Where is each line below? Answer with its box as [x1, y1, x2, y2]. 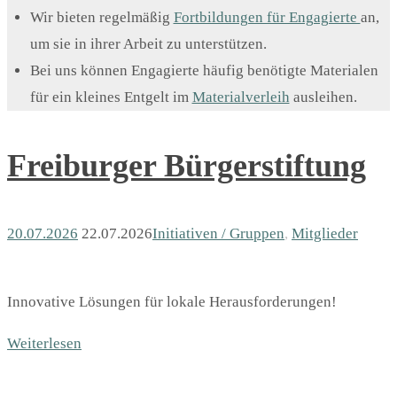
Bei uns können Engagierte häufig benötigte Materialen [29, 62, 378, 80]
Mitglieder [292, 224, 358, 242]
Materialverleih [191, 89, 290, 106]
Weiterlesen [7, 334, 82, 352]
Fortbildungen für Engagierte [173, 9, 361, 27]
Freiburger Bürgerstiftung [7, 148, 366, 184]
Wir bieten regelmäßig [29, 9, 174, 27]
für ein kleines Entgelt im [29, 89, 192, 106]
